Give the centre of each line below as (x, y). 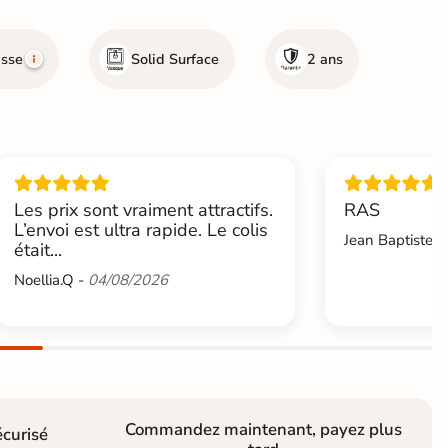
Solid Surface (175, 58)
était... (37, 249)
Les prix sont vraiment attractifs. (143, 209)
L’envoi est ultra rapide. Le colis (140, 229)
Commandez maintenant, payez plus (263, 429)
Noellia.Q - (50, 279)
